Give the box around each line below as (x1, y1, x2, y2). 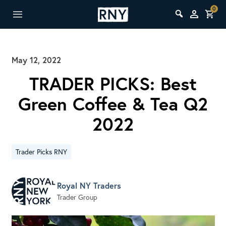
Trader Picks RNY (15, 147, 67, 156)
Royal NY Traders (56, 180, 121, 191)
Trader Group (56, 192, 97, 202)
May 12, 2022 (11, 54, 61, 65)
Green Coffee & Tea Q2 (18, 92, 208, 116)
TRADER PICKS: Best (29, 72, 197, 95)
